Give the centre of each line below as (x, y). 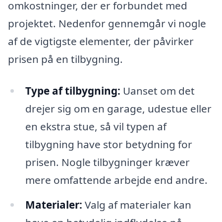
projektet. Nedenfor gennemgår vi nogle (107, 24)
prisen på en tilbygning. (65, 59)
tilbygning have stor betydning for (109, 144)
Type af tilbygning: (73, 91)
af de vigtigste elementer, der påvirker (101, 41)
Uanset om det (157, 91)
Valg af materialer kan (137, 204)
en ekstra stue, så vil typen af (96, 126)
